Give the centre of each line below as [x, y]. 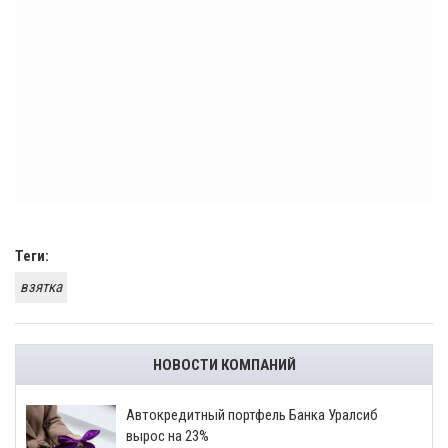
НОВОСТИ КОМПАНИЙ [224, 364]
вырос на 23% [167, 435]
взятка [41, 286]
